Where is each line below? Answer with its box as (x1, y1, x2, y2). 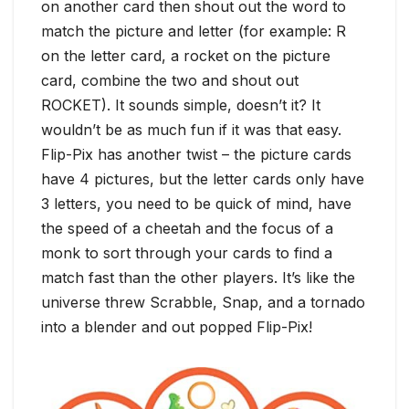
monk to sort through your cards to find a (41, 244, 332, 263)
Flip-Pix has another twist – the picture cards (41, 145, 351, 164)
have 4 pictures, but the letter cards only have (41, 170, 364, 189)
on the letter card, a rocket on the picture (41, 47, 330, 66)
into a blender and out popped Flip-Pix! (41, 318, 312, 337)
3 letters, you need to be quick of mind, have (41, 194, 351, 214)
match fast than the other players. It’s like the (41, 268, 355, 288)
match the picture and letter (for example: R (41, 22, 346, 41)
